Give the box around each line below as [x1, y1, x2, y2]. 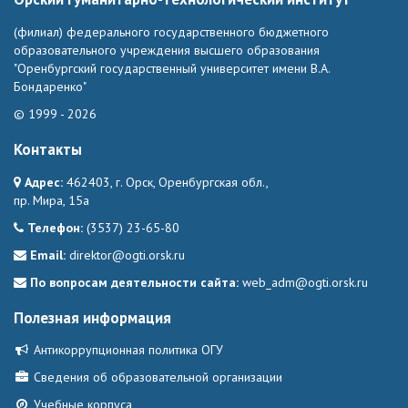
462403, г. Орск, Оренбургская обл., [66, 173, 269, 190]
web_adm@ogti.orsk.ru [242, 273, 368, 291]
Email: [26, 246, 69, 263]
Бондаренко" [14, 77, 87, 95]
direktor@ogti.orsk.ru [69, 246, 185, 263]
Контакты [14, 138, 82, 159]
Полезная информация [14, 307, 171, 328]
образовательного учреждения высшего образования [14, 41, 320, 58]
